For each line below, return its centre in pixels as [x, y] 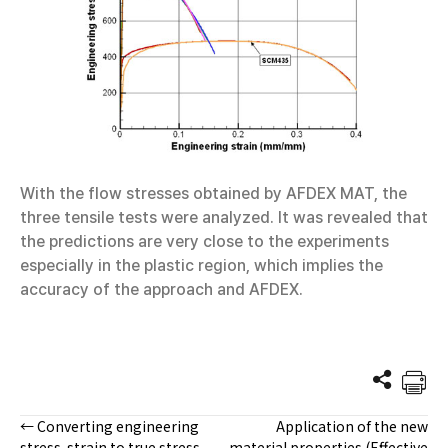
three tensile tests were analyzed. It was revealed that [224, 217]
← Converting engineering [109, 426]
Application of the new [352, 426]
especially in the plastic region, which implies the [201, 265]
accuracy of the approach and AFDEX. [161, 289]
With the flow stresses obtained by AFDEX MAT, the [213, 193]
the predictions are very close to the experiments [204, 241]
